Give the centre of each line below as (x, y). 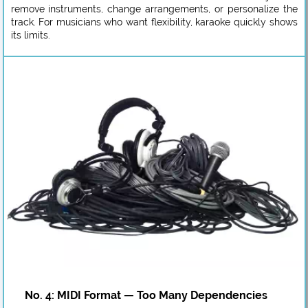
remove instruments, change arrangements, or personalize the (154, 9)
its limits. (30, 35)
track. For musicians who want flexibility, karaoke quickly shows (154, 22)
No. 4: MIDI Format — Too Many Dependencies (146, 295)
